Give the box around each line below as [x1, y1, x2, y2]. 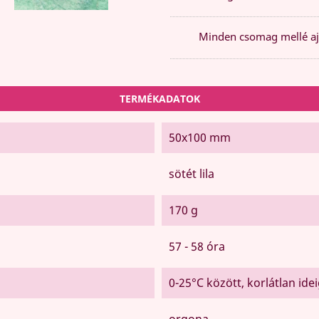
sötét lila [168, 165, 214, 182]
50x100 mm [168, 129, 231, 145]
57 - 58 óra [168, 238, 225, 254]
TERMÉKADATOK [119, 91, 200, 105]
